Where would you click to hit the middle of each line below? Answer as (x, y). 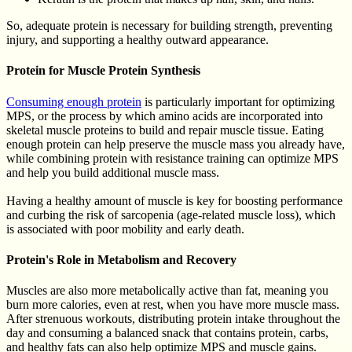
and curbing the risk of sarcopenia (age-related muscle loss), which (171, 214)
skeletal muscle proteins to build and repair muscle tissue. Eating (165, 130)
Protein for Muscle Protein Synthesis (103, 71)
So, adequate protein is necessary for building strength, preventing (169, 26)
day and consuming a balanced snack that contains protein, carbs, (167, 333)
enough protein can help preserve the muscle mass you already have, (176, 144)
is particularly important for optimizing (238, 101)
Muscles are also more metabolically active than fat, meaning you (167, 291)
